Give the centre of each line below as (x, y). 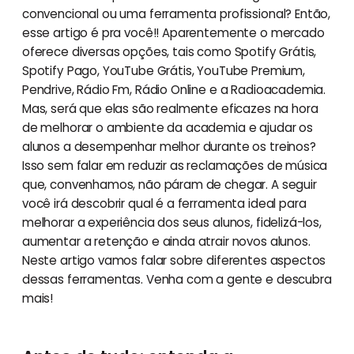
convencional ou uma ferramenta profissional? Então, (176, 13)
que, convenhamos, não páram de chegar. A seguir (169, 184)
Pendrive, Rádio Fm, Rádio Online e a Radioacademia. (174, 89)
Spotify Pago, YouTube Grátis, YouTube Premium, (163, 70)
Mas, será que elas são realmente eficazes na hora (170, 108)
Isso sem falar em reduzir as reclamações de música (175, 165)
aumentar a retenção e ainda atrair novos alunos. (166, 241)
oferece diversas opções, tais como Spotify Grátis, (169, 51)
